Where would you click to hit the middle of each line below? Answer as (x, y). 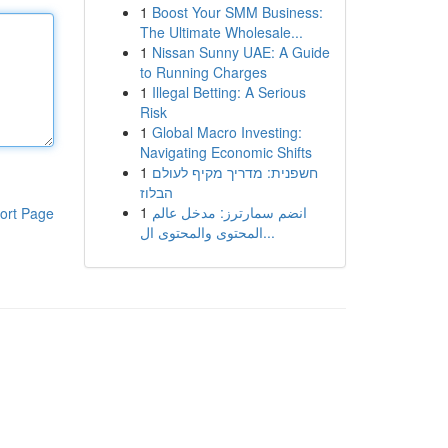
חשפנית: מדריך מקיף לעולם (234, 172)
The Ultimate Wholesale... (221, 32)
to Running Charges (203, 72)
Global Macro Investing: (226, 132)
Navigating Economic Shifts (225, 152)
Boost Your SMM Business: (237, 12)
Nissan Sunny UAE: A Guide (240, 52)
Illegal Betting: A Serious (228, 92)
